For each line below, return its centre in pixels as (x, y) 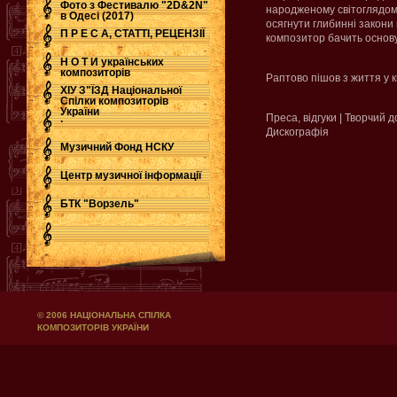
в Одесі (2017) (97, 16)
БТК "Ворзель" (100, 204)
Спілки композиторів (114, 101)
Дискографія (297, 132)
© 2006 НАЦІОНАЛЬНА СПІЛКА (104, 315)
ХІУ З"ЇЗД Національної (121, 90)
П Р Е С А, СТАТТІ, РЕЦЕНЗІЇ (132, 34)
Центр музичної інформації (131, 175)
